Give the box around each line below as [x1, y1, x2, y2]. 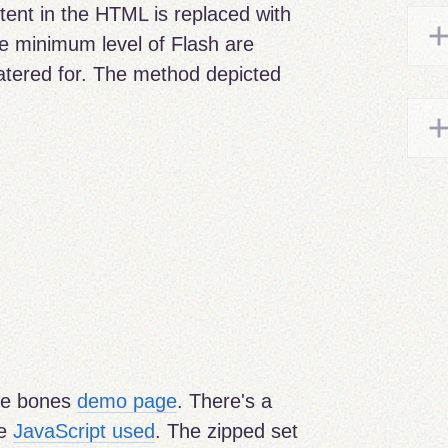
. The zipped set [155, 420, 299, 443]
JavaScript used [13, 420, 156, 443]
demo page [77, 390, 178, 413]
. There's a [177, 390, 273, 413]
